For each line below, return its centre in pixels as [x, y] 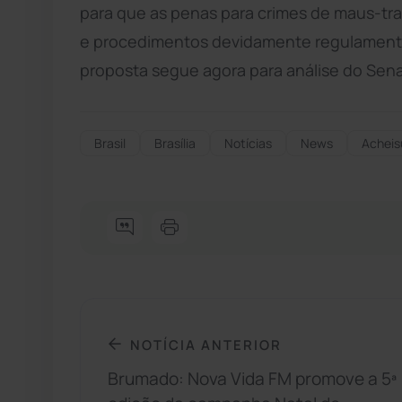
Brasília [175, 143]
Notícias [248, 143]
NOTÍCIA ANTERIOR [206, 344]
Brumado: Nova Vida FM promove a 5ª [252, 379]
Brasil [110, 143]
